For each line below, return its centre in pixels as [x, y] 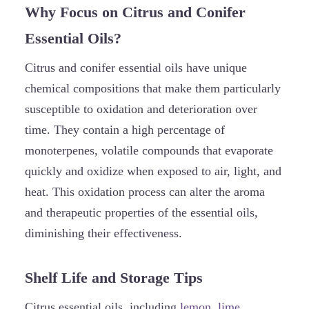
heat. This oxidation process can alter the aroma [145, 192]
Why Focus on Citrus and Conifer [135, 12]
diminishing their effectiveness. [103, 233]
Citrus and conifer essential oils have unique [136, 68]
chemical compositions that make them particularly [153, 89]
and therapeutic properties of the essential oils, [141, 213]
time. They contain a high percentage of [125, 130]
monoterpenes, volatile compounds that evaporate [149, 151]
